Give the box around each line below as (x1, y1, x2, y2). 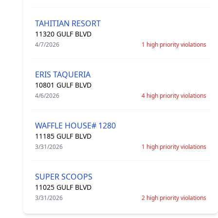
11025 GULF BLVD (35, 182, 91, 192)
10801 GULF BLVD (35, 80, 91, 90)
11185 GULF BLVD (35, 131, 91, 141)
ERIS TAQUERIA (35, 69, 91, 80)
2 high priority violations (142, 194, 206, 202)
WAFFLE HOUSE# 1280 (35, 120, 116, 131)
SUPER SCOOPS (35, 171, 92, 182)
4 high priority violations (142, 91, 206, 100)
